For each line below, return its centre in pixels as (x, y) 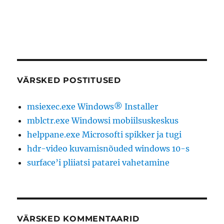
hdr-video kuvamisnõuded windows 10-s (108, 148)
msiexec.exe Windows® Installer (93, 106)
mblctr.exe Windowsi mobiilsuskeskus (103, 120)
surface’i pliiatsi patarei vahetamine (98, 162)
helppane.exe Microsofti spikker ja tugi (104, 134)
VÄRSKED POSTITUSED (69, 80)
